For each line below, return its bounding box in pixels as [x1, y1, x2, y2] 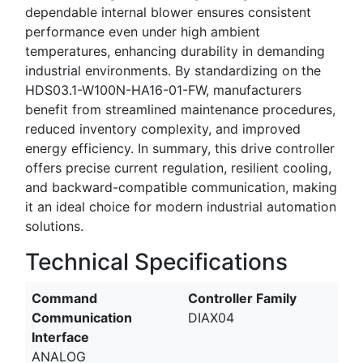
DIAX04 [188, 310, 234, 327]
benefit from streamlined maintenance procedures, [25, 101, 335, 118]
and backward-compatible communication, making [25, 179, 337, 196]
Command [32, 290, 97, 307]
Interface [32, 329, 89, 346]
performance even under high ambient [25, 23, 260, 41]
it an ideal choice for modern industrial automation [25, 199, 336, 216]
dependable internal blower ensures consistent [25, 4, 311, 21]
